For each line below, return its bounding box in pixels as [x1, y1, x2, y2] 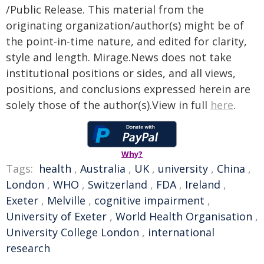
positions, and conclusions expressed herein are [6, 82, 250, 96]
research [6, 241, 50, 255]
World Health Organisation [115, 209, 252, 223]
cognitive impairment [94, 193, 204, 207]
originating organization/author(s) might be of [6, 18, 244, 32]
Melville [47, 193, 85, 207]
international [148, 225, 214, 239]
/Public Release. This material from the [6, 2, 204, 16]
